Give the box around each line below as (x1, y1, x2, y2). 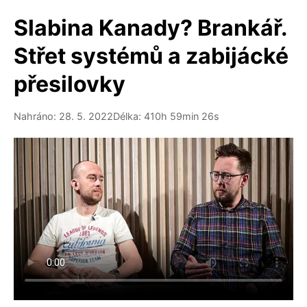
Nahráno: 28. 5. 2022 (14, 110, 113, 122)
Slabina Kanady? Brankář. (14, 14, 287, 41)
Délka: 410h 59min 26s (113, 110, 219, 122)
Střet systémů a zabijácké (14, 42, 288, 69)
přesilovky (14, 71, 125, 97)
